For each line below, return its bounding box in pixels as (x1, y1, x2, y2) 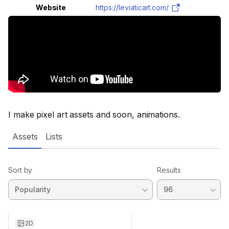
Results (157, 166, 181, 174)
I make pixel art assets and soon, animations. (8, 109, 180, 120)
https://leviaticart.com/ (96, 3, 169, 12)
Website (35, 3, 66, 12)
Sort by (8, 166, 33, 174)
